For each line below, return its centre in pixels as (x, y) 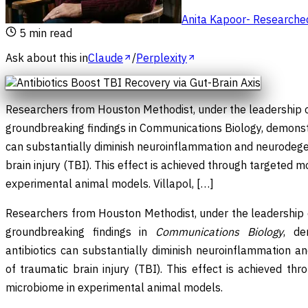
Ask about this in (47, 57)
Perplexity (162, 57)
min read (49, 33)
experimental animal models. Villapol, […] (110, 183)
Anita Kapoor (214, 19)
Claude (106, 57)
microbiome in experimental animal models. (114, 287)
